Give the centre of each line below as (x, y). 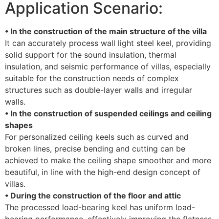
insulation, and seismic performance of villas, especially (108, 66)
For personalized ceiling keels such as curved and (97, 137)
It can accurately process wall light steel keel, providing (108, 43)
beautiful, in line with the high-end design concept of (103, 172)
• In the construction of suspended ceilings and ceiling (108, 113)
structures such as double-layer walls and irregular (99, 90)
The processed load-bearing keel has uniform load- (100, 207)
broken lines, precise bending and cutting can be (95, 148)
